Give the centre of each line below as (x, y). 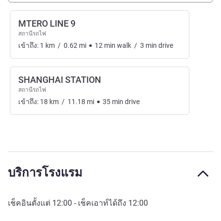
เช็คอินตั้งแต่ (30, 203)
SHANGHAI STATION (60, 80)
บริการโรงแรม (45, 173)
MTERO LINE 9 (47, 24)
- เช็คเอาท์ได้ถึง (100, 203)
